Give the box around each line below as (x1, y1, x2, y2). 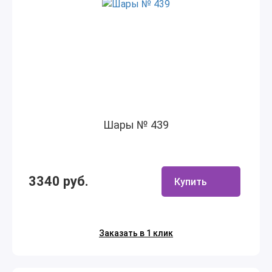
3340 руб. (29, 174, 89, 189)
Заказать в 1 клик (99, 228, 173, 238)
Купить (174, 175, 207, 188)
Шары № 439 (103, 118, 169, 131)
